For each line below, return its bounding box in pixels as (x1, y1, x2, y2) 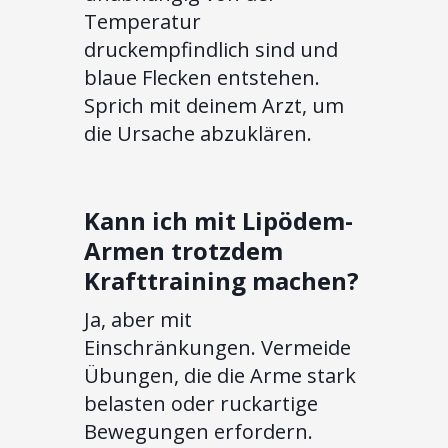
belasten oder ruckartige (84, 390, 318, 418)
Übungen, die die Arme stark (84, 362, 356, 390)
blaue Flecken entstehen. (84, 64, 320, 92)
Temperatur (84, 8, 201, 36)
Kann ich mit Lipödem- (84, 204, 353, 238)
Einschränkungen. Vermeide (84, 334, 351, 362)
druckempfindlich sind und (84, 36, 338, 64)
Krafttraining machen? (84, 264, 359, 298)
